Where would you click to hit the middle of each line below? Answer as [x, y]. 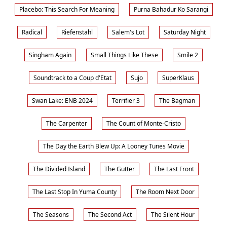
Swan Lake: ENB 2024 [62, 101]
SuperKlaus [178, 78]
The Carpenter [67, 123]
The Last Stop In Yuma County [74, 192]
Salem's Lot [128, 32]
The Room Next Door [165, 192]
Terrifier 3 [126, 101]
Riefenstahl [77, 32]
